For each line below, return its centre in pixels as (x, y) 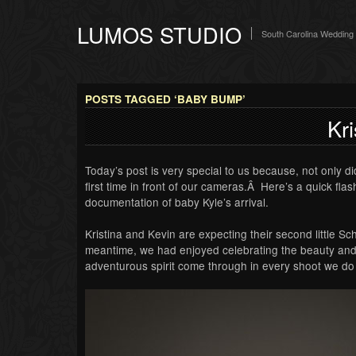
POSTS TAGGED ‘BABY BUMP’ (165, 99)
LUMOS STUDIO (159, 35)
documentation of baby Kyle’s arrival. (177, 201)
